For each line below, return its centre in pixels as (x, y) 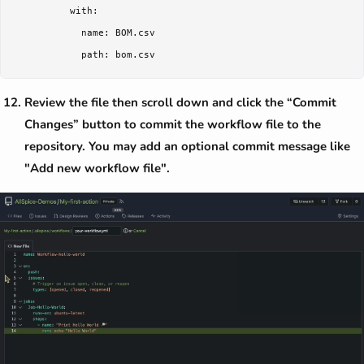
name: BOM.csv (84, 33)
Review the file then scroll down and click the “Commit (180, 103)
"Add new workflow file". (97, 169)
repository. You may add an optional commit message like (187, 147)
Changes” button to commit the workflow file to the (173, 125)
